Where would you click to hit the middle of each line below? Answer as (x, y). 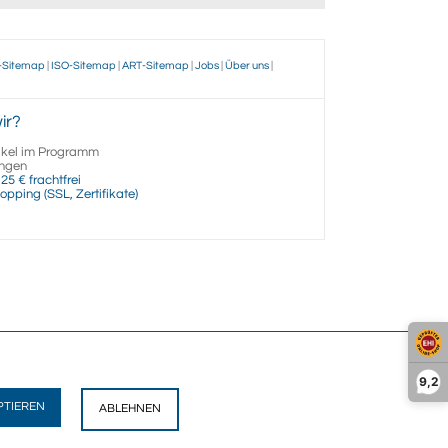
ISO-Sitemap (83, 65)
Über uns (247, 65)
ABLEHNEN (130, 408)
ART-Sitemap (155, 65)
